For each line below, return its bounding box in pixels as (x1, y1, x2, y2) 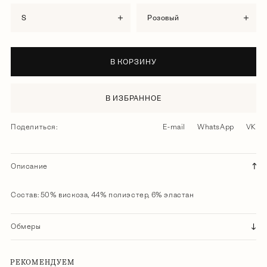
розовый (152, 14, 179, 23)
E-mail (163, 123, 185, 132)
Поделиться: (11, 123, 58, 132)
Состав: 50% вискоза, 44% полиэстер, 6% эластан (11, 191, 194, 200)
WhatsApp (197, 123, 234, 132)
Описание (11, 162, 48, 171)
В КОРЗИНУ (110, 58, 157, 67)
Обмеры (11, 222, 41, 231)
